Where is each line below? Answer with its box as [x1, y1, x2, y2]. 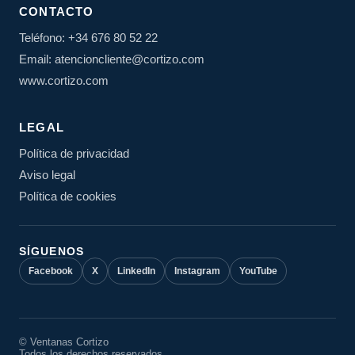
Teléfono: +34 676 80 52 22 [19, 31, 158, 45]
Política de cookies [19, 189, 116, 204]
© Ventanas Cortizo [19, 336, 109, 349]
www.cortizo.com [19, 74, 109, 88]
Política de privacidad [19, 147, 129, 161]
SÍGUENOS [19, 245, 84, 258]
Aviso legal [19, 168, 75, 182]
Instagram [174, 265, 220, 277]
